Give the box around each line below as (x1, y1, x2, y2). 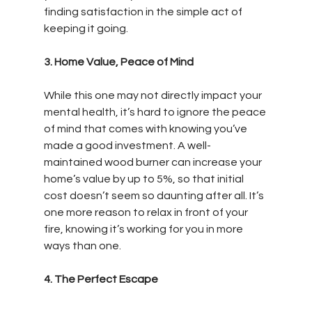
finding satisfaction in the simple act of (43, 6, 244, 17)
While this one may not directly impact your (43, 89, 264, 101)
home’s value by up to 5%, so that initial (43, 173, 246, 185)
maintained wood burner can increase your (43, 156, 264, 168)
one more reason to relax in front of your (43, 206, 250, 218)
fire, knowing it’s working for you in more (43, 223, 245, 235)
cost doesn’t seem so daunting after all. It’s (43, 189, 266, 201)
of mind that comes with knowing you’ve (43, 123, 249, 134)
